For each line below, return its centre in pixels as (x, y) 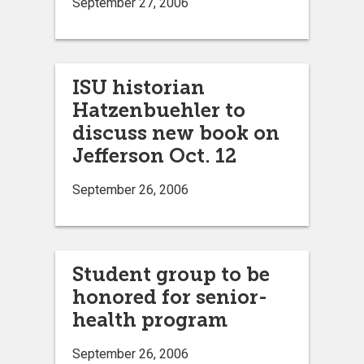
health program (150, 319)
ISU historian (139, 87)
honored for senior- (170, 297)
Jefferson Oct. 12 (154, 155)
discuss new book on (176, 132)
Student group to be (171, 274)
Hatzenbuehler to (159, 110)
